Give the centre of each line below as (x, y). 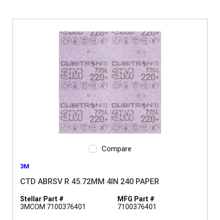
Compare (116, 149)
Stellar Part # (42, 199)
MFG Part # (136, 199)
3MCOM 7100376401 (53, 207)
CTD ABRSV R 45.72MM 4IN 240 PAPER (90, 181)
